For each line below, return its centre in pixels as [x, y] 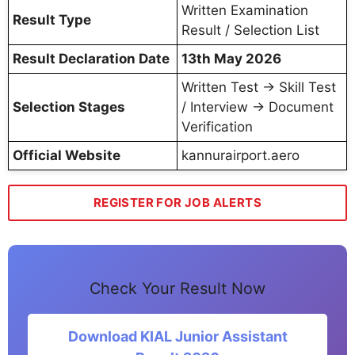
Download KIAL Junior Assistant [177, 337]
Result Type [52, 19]
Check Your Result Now [177, 289]
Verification [217, 126]
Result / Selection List [250, 30]
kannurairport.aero [240, 155]
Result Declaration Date [91, 58]
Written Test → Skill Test [259, 87]
